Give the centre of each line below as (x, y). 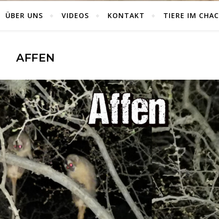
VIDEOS (75, 15)
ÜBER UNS (24, 15)
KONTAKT (126, 15)
